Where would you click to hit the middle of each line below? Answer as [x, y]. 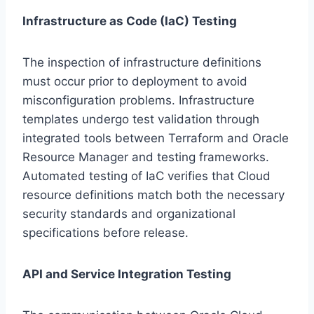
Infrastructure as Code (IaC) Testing [130, 21]
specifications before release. [105, 233]
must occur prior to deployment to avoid [135, 82]
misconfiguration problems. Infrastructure [138, 101]
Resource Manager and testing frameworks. [146, 157]
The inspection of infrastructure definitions [142, 63]
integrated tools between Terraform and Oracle [156, 138]
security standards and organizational [129, 214]
